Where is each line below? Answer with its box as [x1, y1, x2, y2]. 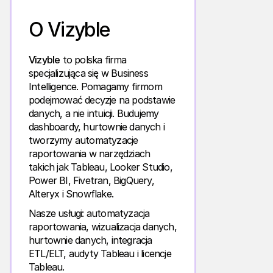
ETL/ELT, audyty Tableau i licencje [29, 247, 171, 260]
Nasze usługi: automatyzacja [29, 207, 150, 220]
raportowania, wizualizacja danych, [29, 221, 177, 233]
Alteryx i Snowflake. [29, 188, 113, 200]
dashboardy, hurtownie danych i [29, 121, 165, 133]
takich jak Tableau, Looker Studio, [29, 161, 172, 174]
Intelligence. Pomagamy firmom [29, 80, 162, 93]
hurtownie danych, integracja [29, 234, 152, 247]
